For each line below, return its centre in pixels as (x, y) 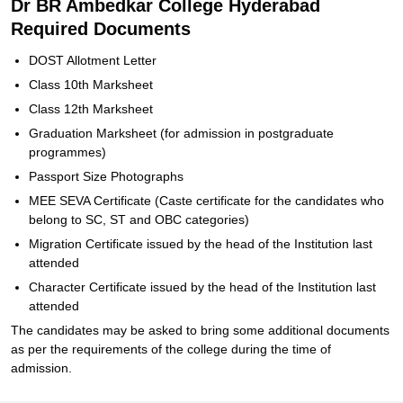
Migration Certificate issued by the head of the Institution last (201, 244)
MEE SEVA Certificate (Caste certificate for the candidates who (206, 201)
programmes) (67, 152)
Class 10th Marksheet (93, 85)
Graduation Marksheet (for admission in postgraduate (181, 133)
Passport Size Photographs (106, 176)
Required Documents (101, 29)
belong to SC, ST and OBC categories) (139, 219)
